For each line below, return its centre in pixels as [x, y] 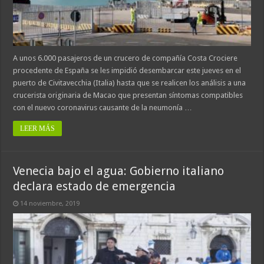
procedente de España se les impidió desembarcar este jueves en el [127, 70]
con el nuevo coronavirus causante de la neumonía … [103, 107]
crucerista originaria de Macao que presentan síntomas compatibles [128, 95]
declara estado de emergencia [95, 186]
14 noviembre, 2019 [50, 203]
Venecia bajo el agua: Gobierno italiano [119, 171]
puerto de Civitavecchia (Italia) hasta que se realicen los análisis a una [130, 82]
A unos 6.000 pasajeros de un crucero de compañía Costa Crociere [126, 58]
